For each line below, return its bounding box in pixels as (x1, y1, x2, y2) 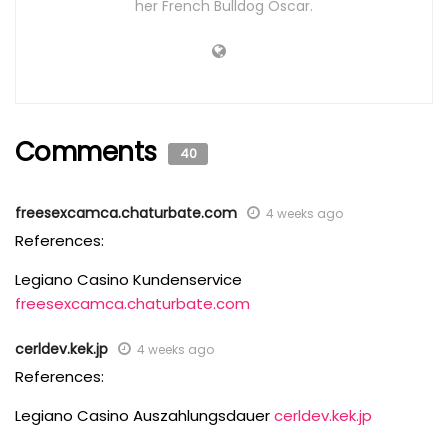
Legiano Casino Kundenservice (15, 269, 242, 291)
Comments (15, 134, 164, 171)
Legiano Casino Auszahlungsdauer (15, 405, 274, 427)
